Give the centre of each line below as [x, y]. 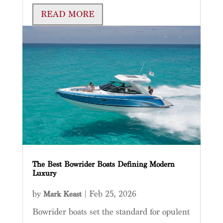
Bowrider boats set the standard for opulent [111, 212]
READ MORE [67, 14]
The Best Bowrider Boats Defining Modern [103, 165]
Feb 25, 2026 [112, 194]
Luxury [44, 174]
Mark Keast [62, 195]
